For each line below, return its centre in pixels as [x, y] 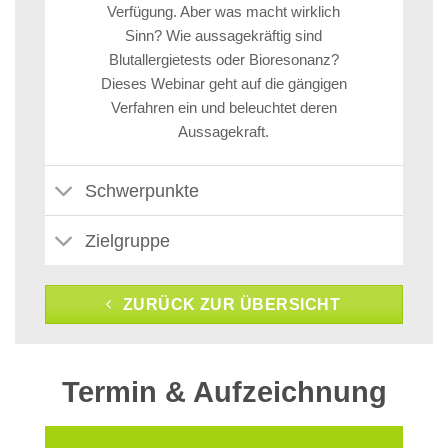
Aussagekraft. [224, 131]
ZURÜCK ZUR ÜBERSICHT [231, 304]
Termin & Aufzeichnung [224, 392]
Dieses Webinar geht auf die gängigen [223, 83]
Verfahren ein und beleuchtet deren [223, 107]
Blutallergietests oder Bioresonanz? [223, 59]
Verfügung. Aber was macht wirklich [224, 11]
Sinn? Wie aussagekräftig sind [224, 35]
